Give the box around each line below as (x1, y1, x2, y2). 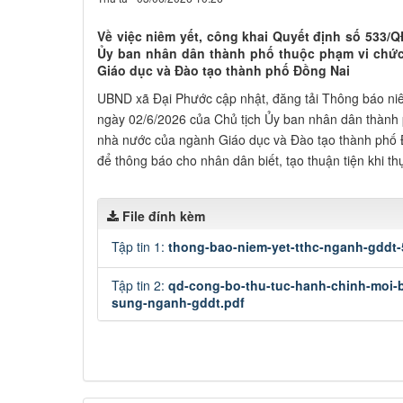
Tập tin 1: (112, 237, 168, 255)
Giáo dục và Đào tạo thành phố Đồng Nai (97, 61, 350, 79)
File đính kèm (122, 207, 205, 225)
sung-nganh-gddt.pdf (112, 293, 245, 311)
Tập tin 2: (112, 276, 168, 294)
